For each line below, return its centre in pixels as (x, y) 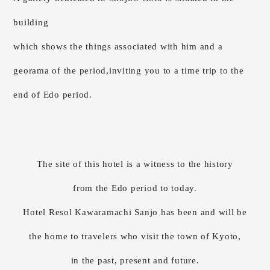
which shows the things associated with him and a (118, 46)
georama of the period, (61, 70)
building (31, 22)
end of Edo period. (53, 94)
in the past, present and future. (135, 260)
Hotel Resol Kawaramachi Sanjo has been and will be (135, 212)
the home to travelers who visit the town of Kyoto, (135, 236)
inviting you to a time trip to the (176, 70)
